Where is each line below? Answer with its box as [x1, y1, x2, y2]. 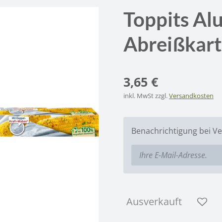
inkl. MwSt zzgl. [123, 91, 169, 100]
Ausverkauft [126, 195, 182, 209]
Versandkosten [169, 91, 214, 100]
